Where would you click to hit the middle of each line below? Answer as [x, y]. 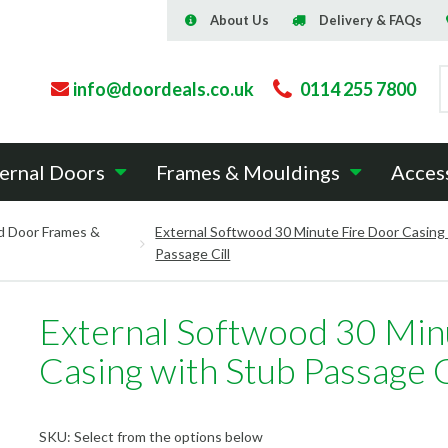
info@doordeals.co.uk [163, 89]
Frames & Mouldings [248, 172]
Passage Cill [193, 253]
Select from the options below [168, 436]
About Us [239, 20]
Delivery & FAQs [370, 20]
